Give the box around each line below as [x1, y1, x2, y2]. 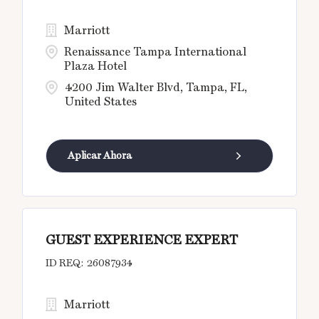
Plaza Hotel [64, 59, 127, 73]
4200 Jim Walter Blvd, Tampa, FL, [65, 80, 248, 95]
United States [65, 95, 137, 109]
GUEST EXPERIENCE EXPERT [46, 232, 239, 248]
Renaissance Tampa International [64, 45, 247, 59]
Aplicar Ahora [68, 150, 132, 162]
